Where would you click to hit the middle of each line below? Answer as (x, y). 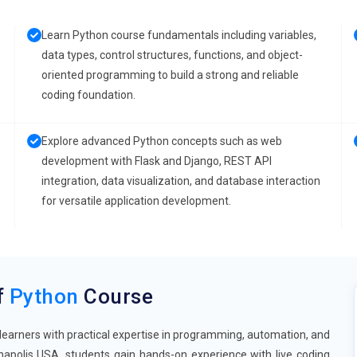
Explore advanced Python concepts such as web (162, 141)
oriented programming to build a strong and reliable (170, 75)
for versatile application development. (136, 201)
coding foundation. (88, 95)
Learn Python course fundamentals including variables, (179, 35)
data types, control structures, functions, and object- (172, 55)
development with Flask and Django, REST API (157, 161)
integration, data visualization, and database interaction (181, 181)
